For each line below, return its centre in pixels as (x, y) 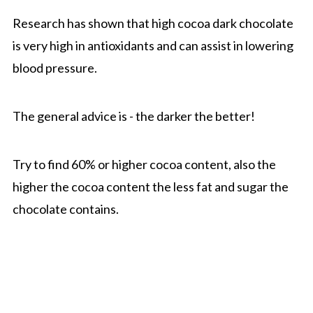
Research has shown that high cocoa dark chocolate (153, 23)
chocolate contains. (65, 209)
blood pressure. (54, 67)
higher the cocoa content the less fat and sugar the (150, 186)
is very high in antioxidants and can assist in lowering (153, 45)
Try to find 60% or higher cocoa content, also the (144, 164)
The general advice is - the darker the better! (133, 116)
